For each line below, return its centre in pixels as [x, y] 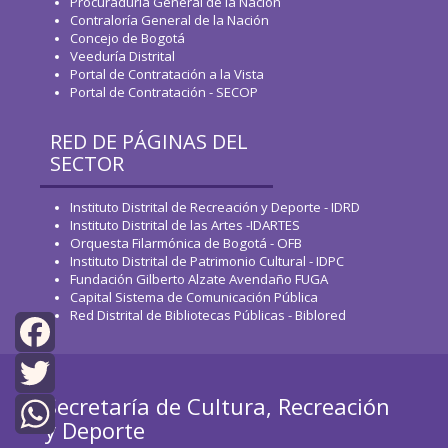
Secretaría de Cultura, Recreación [217, 406]
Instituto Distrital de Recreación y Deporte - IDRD [215, 207]
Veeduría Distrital [122, 56]
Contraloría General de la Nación [169, 20]
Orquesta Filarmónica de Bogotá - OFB [186, 243]
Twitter [38, 412]
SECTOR [87, 164]
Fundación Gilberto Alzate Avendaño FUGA [199, 279]
